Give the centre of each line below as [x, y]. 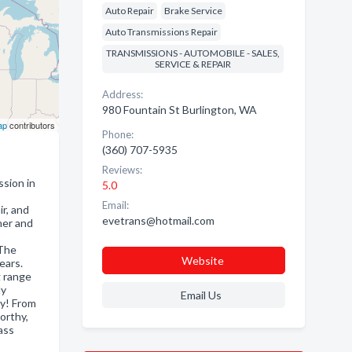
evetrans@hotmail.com [158, 220]
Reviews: [122, 170]
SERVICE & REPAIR [192, 64]
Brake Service [193, 11]
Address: [122, 94]
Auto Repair [129, 11]
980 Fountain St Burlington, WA [179, 110]
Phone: [117, 134]
